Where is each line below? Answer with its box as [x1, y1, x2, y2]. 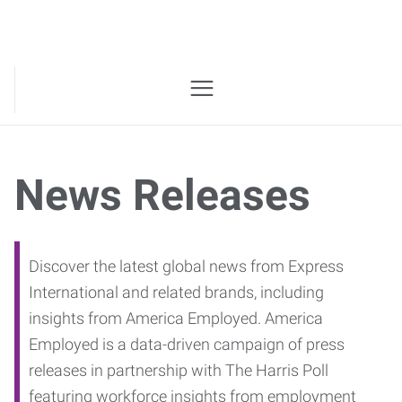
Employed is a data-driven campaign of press [29, 335, 345, 354]
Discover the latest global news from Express [29, 257, 344, 275]
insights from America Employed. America [29, 309, 323, 328]
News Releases [14, 170, 310, 221]
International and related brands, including [29, 283, 324, 301]
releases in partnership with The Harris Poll [29, 361, 328, 380]
